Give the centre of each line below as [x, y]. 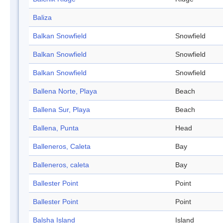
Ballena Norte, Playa [65, 91]
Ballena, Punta [56, 128]
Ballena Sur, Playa [61, 110]
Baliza [42, 18]
